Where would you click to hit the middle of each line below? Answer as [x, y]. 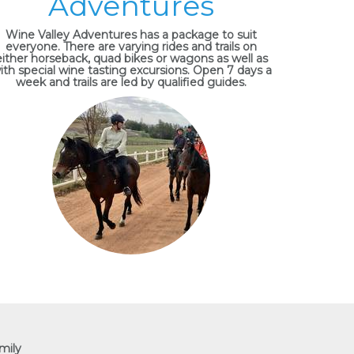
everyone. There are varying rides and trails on [131, 47]
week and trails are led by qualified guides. [131, 82]
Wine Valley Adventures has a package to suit [131, 35]
